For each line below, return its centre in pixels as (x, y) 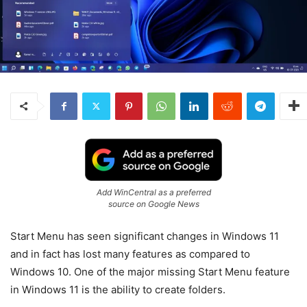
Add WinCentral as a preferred (153, 192)
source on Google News (153, 204)
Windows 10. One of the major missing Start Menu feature (150, 271)
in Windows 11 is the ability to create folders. (118, 289)
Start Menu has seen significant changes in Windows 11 (145, 236)
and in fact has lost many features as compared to (130, 254)
